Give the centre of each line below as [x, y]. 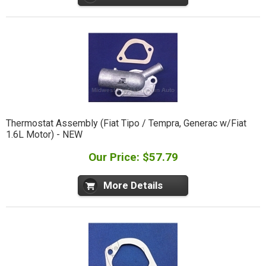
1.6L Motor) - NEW [44, 135]
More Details [133, 186]
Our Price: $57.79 [133, 157]
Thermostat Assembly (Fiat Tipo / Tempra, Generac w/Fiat [126, 123]
